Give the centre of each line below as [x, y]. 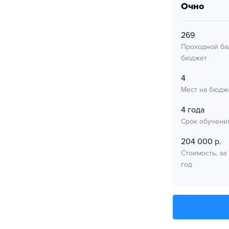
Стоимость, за [204, 153]
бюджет [194, 58]
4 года [193, 110]
